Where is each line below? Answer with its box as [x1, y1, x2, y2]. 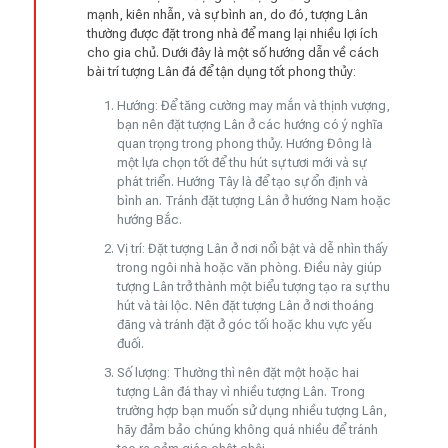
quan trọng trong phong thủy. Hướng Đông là [117, 135, 373, 151]
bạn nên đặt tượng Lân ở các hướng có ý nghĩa [117, 116, 384, 132]
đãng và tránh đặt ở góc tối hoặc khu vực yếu [117, 316, 373, 332]
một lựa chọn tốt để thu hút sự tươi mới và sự [117, 154, 367, 170]
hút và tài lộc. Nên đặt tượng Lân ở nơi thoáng [117, 297, 375, 313]
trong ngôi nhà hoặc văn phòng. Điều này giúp [117, 259, 383, 275]
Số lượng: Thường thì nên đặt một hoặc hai [117, 364, 360, 380]
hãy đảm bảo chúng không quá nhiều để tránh [117, 421, 379, 437]
